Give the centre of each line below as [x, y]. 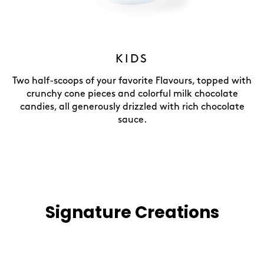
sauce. [132, 120]
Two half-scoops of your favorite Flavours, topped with [132, 81]
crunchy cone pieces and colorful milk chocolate [132, 94]
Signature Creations [132, 212]
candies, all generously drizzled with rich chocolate [132, 107]
